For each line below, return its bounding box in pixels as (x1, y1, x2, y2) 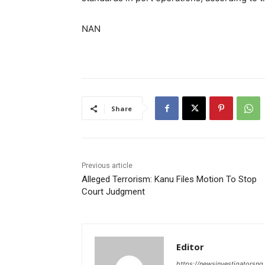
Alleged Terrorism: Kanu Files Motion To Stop (82, 174, 257, 185)
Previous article (82, 161, 132, 170)
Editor (176, 241, 204, 253)
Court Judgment (82, 186, 145, 198)
